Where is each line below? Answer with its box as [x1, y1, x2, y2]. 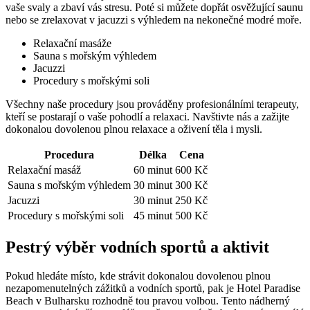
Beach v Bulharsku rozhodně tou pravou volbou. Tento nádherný [6, 295, 290, 307]
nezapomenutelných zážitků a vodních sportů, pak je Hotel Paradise [6, 282, 300, 295]
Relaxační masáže [33, 37, 111, 49]
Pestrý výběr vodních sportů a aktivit [6, 237, 269, 256]
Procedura [44, 148, 94, 161]
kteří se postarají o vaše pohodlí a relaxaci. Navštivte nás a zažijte [6, 110, 289, 122]
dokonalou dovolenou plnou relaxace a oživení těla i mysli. [6, 122, 262, 135]
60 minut [134, 163, 172, 176]
